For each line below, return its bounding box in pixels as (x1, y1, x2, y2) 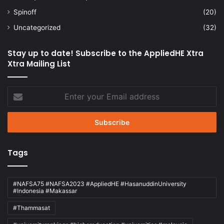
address (7, 118, 32, 127)
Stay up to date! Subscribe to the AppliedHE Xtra (7, 47, 203, 58)
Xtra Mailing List (7, 58, 70, 69)
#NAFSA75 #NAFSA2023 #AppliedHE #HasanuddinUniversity (13, 179, 186, 187)
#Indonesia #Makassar (13, 186, 77, 194)
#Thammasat (13, 203, 50, 211)
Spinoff (13, 7, 36, 16)
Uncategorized (13, 23, 60, 31)
